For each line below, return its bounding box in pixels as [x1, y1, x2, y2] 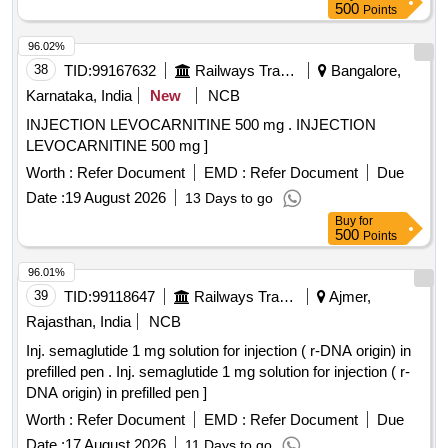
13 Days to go [185, 190, 273, 207]
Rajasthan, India [26, 313, 131, 331]
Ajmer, [326, 288, 371, 306]
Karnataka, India [26, 87, 132, 105]
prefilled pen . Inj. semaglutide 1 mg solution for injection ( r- [26, 363, 116, 381]
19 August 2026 [65, 189, 166, 207]
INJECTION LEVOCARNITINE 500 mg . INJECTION [26, 116, 296, 134]
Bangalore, [327, 62, 401, 80]
